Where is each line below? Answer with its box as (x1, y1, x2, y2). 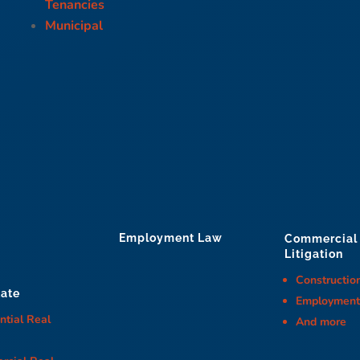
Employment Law (118, 231, 223, 244)
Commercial (284, 231, 358, 245)
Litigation (284, 247, 344, 260)
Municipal (45, 17, 104, 35)
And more (296, 313, 347, 329)
